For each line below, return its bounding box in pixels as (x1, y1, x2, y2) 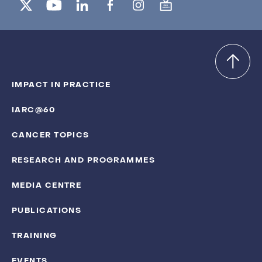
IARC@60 (12, 105, 56, 115)
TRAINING (12, 230, 57, 240)
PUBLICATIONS (12, 205, 82, 215)
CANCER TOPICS (12, 130, 89, 140)
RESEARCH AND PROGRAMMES (12, 155, 156, 165)
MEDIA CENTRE (12, 180, 82, 190)
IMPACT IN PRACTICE (12, 80, 111, 89)
